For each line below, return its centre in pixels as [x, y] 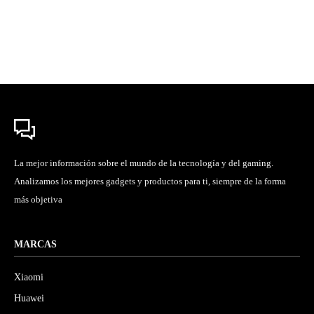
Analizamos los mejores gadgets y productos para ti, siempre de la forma [150, 182]
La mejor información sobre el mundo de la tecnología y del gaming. [144, 163]
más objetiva [38, 200]
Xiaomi [29, 278]
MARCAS [35, 245]
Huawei [29, 299]
